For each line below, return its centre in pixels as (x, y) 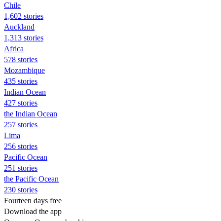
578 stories (21, 59)
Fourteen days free (33, 200)
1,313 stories (24, 37)
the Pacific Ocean (31, 179)
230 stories (21, 189)
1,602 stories (24, 16)
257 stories (21, 124)
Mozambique (24, 70)
